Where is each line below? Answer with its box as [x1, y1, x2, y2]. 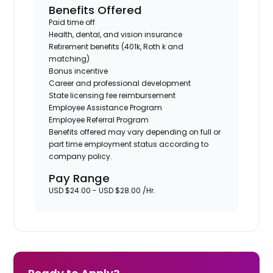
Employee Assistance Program [49, 102, 163, 113]
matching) [49, 53, 90, 64]
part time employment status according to [49, 138, 209, 149]
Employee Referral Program [49, 114, 149, 125]
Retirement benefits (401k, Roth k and [49, 41, 184, 52]
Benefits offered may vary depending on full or [49, 126, 221, 137]
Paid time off [49, 16, 96, 27]
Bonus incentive [49, 65, 108, 76]
